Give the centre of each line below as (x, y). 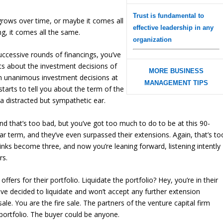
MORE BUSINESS (176, 71)
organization (153, 39)
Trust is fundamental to (169, 15)
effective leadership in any (173, 27)
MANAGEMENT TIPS (176, 83)
